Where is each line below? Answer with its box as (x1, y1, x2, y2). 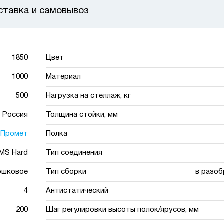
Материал (46, 73, 81, 80)
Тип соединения (46, 149, 103, 156)
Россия (2, 111, 28, 118)
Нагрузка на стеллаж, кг (46, 92, 131, 99)
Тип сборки (46, 168, 87, 175)
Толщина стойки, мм (46, 111, 118, 118)
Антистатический (46, 187, 109, 194)
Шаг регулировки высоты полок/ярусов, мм (46, 206, 199, 213)
